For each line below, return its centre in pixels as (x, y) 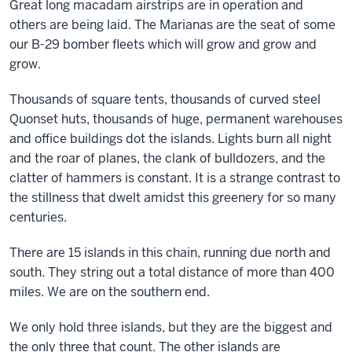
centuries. (38, 217)
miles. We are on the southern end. (110, 292)
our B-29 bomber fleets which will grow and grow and (163, 44)
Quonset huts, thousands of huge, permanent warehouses (176, 119)
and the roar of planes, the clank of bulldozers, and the (167, 158)
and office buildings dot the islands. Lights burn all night (170, 139)
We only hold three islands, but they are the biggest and (171, 327)
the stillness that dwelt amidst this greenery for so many (173, 198)
